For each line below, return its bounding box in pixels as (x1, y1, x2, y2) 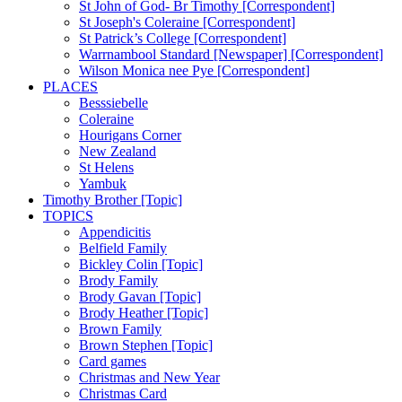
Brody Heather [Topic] (79, 304, 208, 320)
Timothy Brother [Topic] (43, 191, 182, 207)
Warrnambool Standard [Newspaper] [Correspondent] (79, 46, 383, 62)
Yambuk (79, 175, 127, 191)
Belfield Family (79, 240, 167, 256)
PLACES (43, 78, 98, 94)
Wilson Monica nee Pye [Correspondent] (79, 62, 310, 78)
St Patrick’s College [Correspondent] (79, 30, 286, 46)
